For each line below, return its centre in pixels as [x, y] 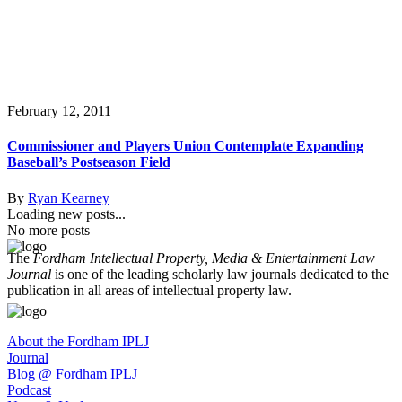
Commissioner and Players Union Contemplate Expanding [185, 146]
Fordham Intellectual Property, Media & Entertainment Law [204, 258]
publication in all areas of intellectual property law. [149, 290]
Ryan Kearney [69, 197]
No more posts [48, 230]
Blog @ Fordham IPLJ [72, 373]
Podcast [29, 389]
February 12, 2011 [59, 111]
